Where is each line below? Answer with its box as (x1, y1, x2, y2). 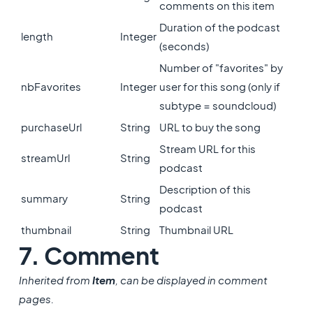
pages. (18, 292, 54, 305)
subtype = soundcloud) (159, 99, 276, 112)
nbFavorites (20, 80, 81, 93)
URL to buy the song (159, 120, 261, 133)
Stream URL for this (159, 142, 256, 155)
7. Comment (18, 240, 159, 270)
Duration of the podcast (159, 20, 280, 34)
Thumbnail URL (159, 223, 233, 236)
